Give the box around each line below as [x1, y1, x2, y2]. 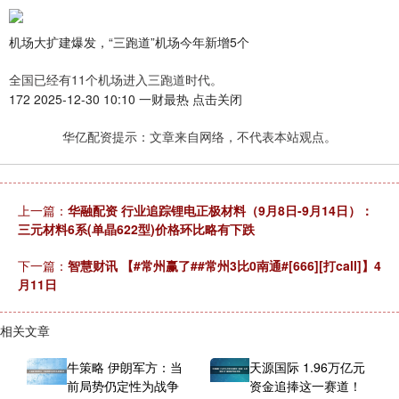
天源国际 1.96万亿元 [249, 358, 366, 377]
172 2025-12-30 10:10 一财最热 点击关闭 [9, 90, 242, 109]
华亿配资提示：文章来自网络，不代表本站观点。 [62, 127, 337, 146]
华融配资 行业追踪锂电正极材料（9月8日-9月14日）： [68, 201, 373, 220]
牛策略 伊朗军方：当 [66, 358, 183, 377]
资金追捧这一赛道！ [249, 377, 362, 395]
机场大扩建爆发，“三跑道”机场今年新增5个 [9, 33, 249, 52]
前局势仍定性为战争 [66, 377, 179, 395]
